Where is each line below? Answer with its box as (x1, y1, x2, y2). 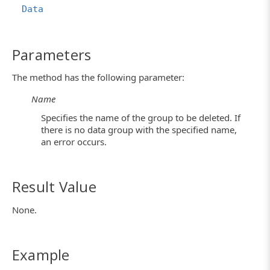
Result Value (12, 177, 96, 197)
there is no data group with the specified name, (41, 124, 237, 136)
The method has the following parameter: (12, 71, 184, 83)
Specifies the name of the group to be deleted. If (41, 111, 240, 124)
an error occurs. (41, 136, 107, 148)
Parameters (12, 44, 92, 64)
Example (12, 244, 70, 265)
